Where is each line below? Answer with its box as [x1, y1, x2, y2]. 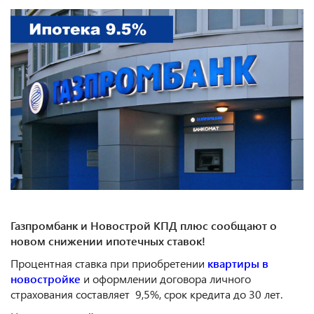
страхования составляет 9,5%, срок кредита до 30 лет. [11, 287, 282, 302]
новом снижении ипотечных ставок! [11, 233, 208, 249]
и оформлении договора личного [81, 271, 251, 287]
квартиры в [207, 256, 268, 271]
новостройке [11, 271, 81, 287]
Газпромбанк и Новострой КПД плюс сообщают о [11, 218, 277, 233]
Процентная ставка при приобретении [11, 256, 207, 271]
